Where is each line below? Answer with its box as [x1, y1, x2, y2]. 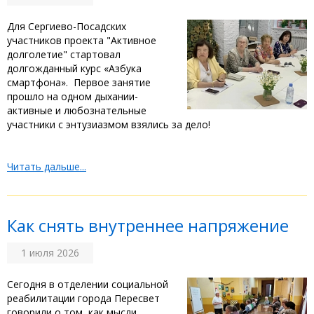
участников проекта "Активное [7, 33, 156, 47]
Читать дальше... [7, 159, 86, 173]
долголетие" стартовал [7, 47, 121, 61]
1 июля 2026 [21, 245, 79, 259]
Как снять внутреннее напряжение [7, 214, 289, 237]
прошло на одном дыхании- [7, 89, 138, 103]
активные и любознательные [7, 103, 146, 117]
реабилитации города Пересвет [7, 291, 160, 305]
